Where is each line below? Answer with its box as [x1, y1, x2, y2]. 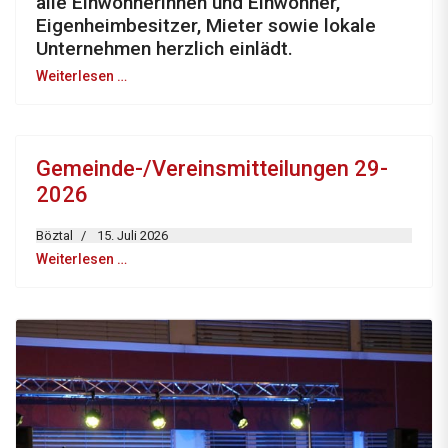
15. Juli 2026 [97, 228, 168, 244]
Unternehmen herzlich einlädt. [36, 37, 293, 61]
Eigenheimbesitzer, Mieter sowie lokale [36, 14, 376, 38]
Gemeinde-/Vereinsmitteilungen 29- [36, 156, 388, 182]
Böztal [36, 228, 73, 244]
